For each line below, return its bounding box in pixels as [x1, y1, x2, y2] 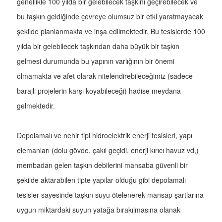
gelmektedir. [17, 101, 55, 111]
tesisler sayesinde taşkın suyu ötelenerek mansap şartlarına [17, 190, 204, 200]
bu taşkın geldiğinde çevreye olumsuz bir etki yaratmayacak [17, 11, 203, 22]
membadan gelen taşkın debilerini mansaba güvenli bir [17, 160, 188, 170]
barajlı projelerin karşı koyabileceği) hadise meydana [17, 86, 181, 96]
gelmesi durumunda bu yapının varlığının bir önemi [17, 56, 174, 66]
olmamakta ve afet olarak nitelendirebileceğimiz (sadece [17, 71, 193, 81]
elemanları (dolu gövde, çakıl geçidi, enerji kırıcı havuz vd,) [17, 145, 199, 156]
